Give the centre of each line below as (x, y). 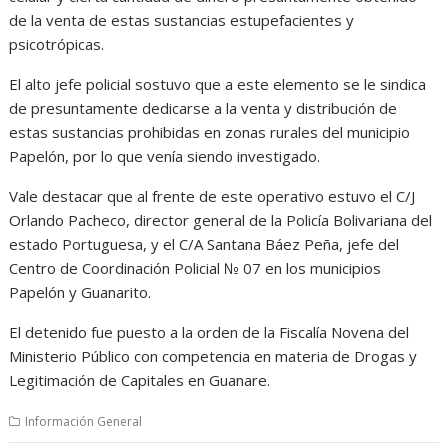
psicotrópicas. (57, 43)
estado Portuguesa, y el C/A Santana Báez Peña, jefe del (204, 243)
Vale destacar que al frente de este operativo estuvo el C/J (212, 195)
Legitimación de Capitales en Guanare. (140, 379)
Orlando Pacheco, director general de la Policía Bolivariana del (221, 219)
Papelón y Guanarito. (80, 291)
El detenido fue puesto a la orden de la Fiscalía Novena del (209, 331)
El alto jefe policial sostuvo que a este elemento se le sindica (218, 83)
